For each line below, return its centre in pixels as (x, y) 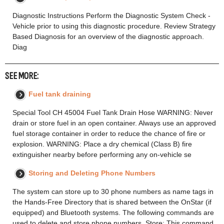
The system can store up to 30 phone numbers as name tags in (113, 191)
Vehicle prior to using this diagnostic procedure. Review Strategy (114, 26)
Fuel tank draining (60, 94)
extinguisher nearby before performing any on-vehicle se (102, 154)
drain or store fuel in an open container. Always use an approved (114, 123)
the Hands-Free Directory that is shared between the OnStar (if (112, 202)
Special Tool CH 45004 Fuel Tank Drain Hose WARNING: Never (113, 112)
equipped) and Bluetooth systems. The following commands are (113, 212)
